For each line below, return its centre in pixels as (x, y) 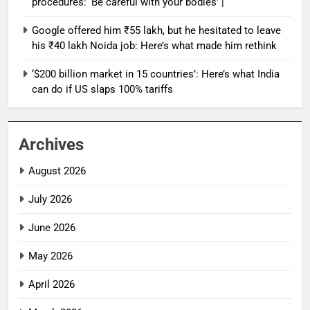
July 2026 (50, 199)
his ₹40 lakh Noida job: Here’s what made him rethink (154, 45)
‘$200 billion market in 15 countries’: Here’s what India (156, 74)
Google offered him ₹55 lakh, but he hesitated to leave (156, 30)
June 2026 (52, 227)
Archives (51, 144)
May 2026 (51, 256)
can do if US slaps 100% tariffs (102, 89)
